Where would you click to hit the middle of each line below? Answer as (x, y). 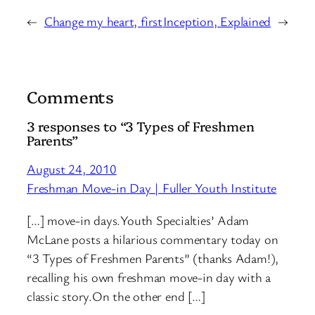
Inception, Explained (217, 21)
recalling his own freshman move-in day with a (149, 277)
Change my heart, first (103, 21)
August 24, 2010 (72, 169)
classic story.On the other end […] (116, 296)
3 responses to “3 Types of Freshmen (141, 126)
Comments (71, 96)
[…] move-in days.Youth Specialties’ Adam (138, 220)
